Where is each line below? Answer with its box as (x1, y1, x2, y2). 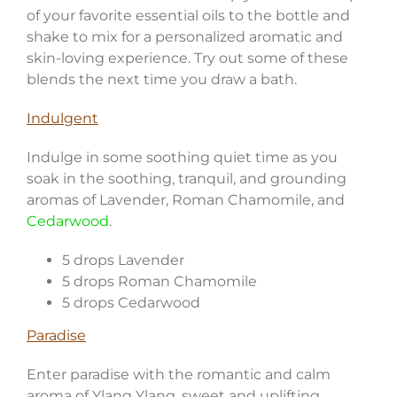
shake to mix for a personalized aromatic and (26, 27, 343, 45)
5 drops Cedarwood (61, 293, 200, 311)
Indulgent (26, 109, 98, 127)
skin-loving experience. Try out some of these (26, 49, 348, 66)
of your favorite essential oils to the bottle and (26, 6, 350, 24)
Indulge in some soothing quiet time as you (26, 148, 338, 166)
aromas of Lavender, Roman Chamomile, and (26, 191, 345, 208)
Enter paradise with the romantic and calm (26, 365, 331, 383)
